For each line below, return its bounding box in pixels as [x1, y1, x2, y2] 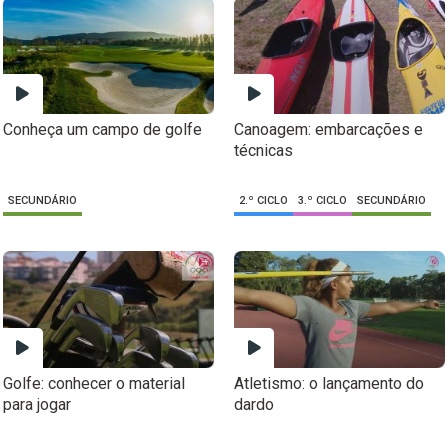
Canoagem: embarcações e [234, 120, 423, 140]
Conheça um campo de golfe [2, 120, 202, 140]
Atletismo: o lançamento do [234, 374, 424, 394]
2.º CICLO [239, 194, 288, 208]
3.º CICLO [298, 194, 347, 208]
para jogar [2, 395, 71, 415]
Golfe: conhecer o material [2, 374, 185, 394]
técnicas [234, 141, 293, 161]
